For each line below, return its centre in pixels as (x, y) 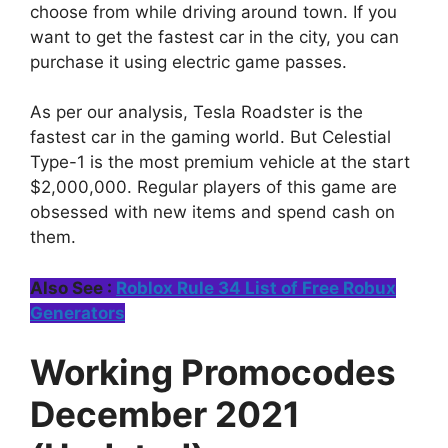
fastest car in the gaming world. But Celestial (210, 137)
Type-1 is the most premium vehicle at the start (220, 162)
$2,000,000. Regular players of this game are (213, 187)
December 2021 (165, 414)
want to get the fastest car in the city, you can (214, 36)
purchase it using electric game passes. (188, 61)
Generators (77, 312)
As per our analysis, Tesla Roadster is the (196, 112)
